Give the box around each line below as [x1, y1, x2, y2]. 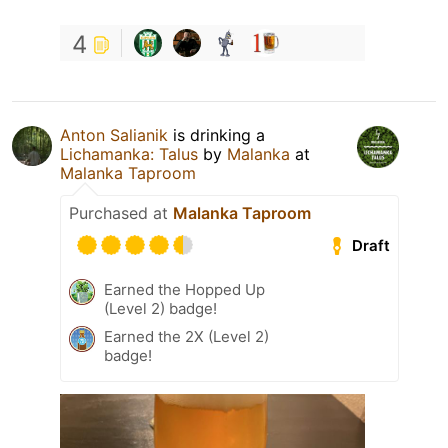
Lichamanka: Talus [60, 144, 198, 165]
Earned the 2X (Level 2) [104, 327, 269, 347]
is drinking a [168, 125, 265, 146]
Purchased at [69, 203, 173, 224]
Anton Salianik [60, 125, 168, 146]
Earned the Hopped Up [104, 280, 265, 300]
